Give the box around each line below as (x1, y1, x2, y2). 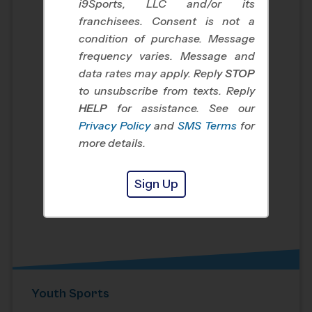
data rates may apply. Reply (79, 66, 225, 80)
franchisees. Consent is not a (79, 14, 255, 28)
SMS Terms (178, 118, 237, 132)
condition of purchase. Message (79, 31, 255, 45)
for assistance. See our (107, 101, 255, 115)
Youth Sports (31, 286, 109, 302)
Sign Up (134, 176, 178, 192)
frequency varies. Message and (79, 49, 255, 63)
